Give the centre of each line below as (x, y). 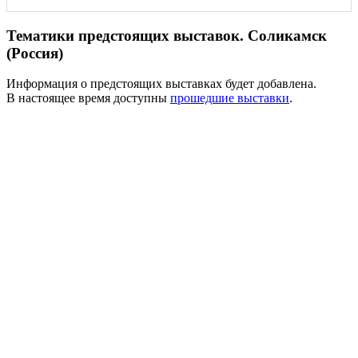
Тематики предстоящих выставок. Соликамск (167, 35)
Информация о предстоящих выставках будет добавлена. (161, 84)
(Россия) (35, 53)
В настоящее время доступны (88, 98)
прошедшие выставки (230, 98)
